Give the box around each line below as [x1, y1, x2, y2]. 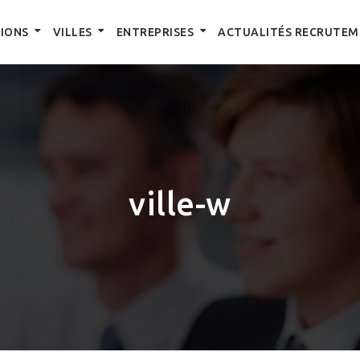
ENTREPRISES [116, 26, 194, 39]
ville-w [129, 186, 231, 222]
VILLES [52, 26, 92, 39]
